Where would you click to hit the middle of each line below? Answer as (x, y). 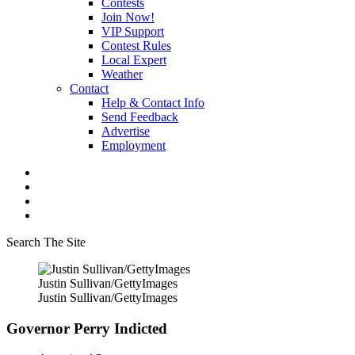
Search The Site (46, 242)
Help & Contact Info (153, 103)
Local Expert (134, 60)
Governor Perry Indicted (87, 328)
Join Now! (128, 17)
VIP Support (133, 31)
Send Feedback (140, 117)
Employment (134, 145)
